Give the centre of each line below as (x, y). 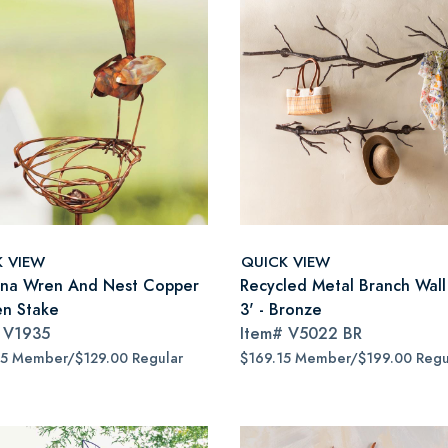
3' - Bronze (281, 309)
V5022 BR (325, 333)
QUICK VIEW (285, 261)
